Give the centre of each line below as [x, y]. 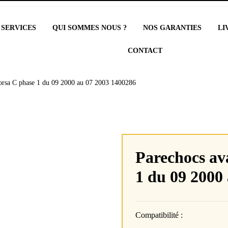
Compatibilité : [159, 215]
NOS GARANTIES [173, 28]
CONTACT [145, 51]
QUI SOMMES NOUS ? [90, 28]
